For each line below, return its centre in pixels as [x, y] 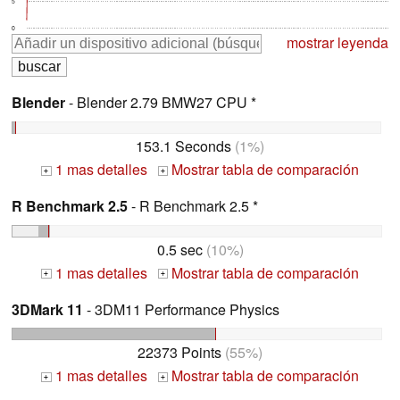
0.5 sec [179, 249]
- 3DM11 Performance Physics [181, 309]
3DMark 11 [47, 309]
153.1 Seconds [183, 146]
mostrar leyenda [337, 43]
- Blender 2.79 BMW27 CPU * [161, 103]
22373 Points [179, 353]
